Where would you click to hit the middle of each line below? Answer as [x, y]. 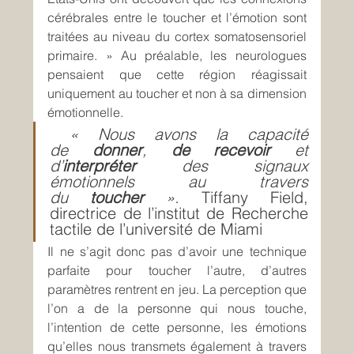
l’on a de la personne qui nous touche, [177, 309]
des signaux [245, 166]
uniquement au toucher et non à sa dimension [177, 94]
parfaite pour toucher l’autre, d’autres [177, 271]
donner [117, 150]
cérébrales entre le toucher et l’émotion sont [177, 18]
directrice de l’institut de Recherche [179, 213]
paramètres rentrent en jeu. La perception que [177, 290]
